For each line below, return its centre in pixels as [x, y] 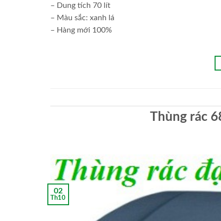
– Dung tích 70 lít [80, 5]
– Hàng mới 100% [81, 30]
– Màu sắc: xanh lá [82, 18]
